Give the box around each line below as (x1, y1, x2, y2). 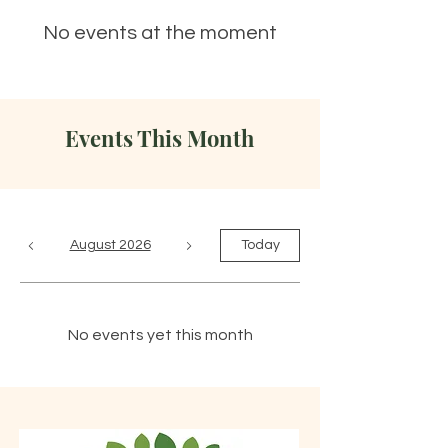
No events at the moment (43, 23, 277, 43)
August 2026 (69, 238, 151, 252)
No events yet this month (67, 327, 253, 343)
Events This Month (65, 123, 254, 153)
